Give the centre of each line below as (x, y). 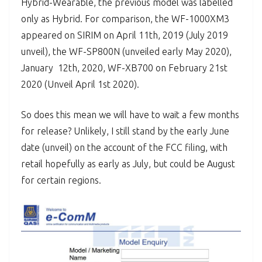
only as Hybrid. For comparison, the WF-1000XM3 (125, 19)
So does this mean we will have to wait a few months (130, 115)
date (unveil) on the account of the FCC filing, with (124, 148)
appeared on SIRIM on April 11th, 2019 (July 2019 (125, 35)
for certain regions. (61, 180)
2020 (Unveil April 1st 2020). (80, 85)
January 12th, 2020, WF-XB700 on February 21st (124, 68)
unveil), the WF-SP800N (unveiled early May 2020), (126, 52)
